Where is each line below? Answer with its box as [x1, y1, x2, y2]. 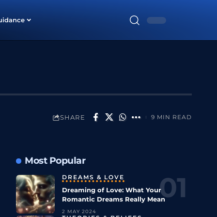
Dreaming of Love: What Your [62, 186, 161, 194]
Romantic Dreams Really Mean [62, 195, 165, 203]
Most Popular [25, 155, 86, 167]
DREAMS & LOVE [62, 174, 124, 181]
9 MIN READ [151, 113, 192, 121]
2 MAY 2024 [62, 208, 96, 215]
